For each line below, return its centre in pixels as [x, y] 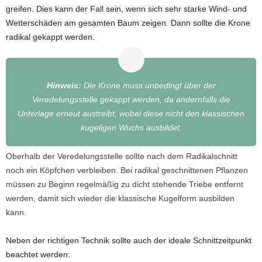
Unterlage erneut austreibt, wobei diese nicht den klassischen [131, 113]
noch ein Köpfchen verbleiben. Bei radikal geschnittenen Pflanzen [127, 170]
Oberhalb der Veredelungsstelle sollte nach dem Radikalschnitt [122, 156]
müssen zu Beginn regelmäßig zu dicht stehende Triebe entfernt [125, 184]
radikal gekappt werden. [50, 37]
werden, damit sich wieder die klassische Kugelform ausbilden [120, 198]
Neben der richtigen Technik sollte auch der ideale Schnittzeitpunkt [129, 240]
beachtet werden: [38, 254]
